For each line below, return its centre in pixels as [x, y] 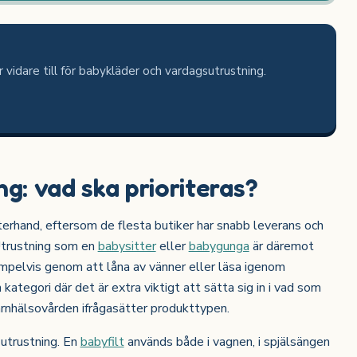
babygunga [219, 247]
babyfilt [102, 342]
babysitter [127, 247]
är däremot [281, 247]
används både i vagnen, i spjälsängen [227, 342]
